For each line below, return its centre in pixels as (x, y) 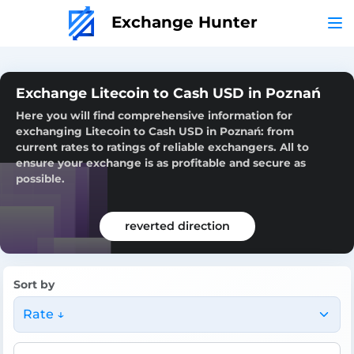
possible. (40, 178)
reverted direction (177, 226)
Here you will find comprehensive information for (154, 115)
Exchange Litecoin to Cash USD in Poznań (168, 92)
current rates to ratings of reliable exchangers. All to (162, 147)
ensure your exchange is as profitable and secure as (161, 162)
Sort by (34, 284)
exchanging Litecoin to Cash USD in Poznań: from (155, 131)
